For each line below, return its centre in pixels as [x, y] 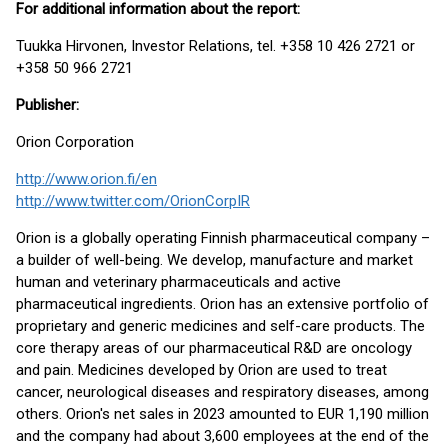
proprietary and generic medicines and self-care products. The [220, 326]
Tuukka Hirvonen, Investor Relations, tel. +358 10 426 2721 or [215, 46]
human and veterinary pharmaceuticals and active [178, 282]
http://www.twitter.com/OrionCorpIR [133, 201]
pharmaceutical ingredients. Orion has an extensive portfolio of [222, 304]
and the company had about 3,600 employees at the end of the [222, 436]
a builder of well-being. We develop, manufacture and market [214, 260]
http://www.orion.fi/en [86, 179]
